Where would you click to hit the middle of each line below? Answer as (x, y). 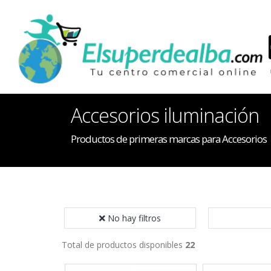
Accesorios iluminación (165, 115)
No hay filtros (134, 218)
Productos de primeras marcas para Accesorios (169, 139)
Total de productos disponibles (123, 245)
